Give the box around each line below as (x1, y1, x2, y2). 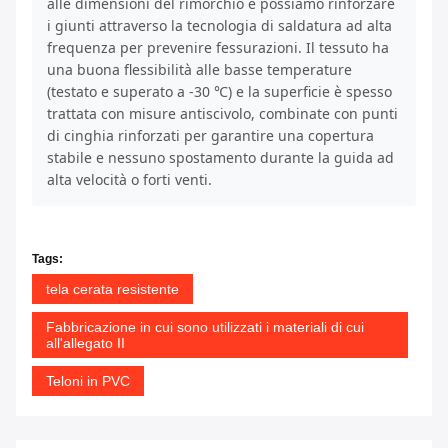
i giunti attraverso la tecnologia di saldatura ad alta (47, 16, 392, 36)
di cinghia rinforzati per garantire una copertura (47, 126, 374, 146)
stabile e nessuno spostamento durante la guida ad (47, 148, 394, 168)
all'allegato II (46, 335, 125, 352)
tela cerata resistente (46, 281, 179, 298)
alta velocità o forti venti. (47, 170, 212, 190)
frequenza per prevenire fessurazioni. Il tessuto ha (47, 38, 389, 58)
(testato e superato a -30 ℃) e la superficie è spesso (47, 82, 392, 102)
